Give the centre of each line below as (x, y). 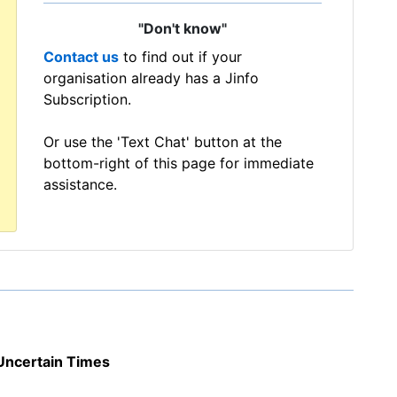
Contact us (81, 56)
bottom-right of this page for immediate (179, 163)
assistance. (80, 184)
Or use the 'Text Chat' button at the (163, 141)
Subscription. (87, 99)
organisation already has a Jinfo (151, 78)
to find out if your (180, 56)
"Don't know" (183, 29)
